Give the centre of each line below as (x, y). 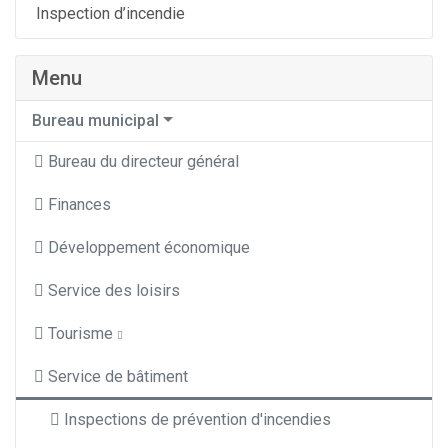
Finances (79, 205)
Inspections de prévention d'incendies (197, 420)
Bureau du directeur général (143, 162)
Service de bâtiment (118, 377)
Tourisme (80, 334)
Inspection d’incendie (110, 14)
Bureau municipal (95, 121)
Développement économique (149, 248)
